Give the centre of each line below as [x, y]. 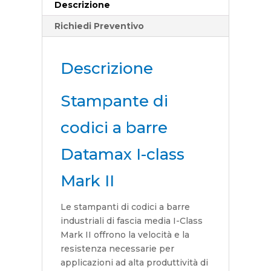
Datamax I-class [122, 155]
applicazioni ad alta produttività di [134, 263]
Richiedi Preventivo [99, 26]
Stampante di [114, 101]
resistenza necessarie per [117, 249]
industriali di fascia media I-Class [131, 221]
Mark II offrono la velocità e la [125, 235]
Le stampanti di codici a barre [125, 207]
